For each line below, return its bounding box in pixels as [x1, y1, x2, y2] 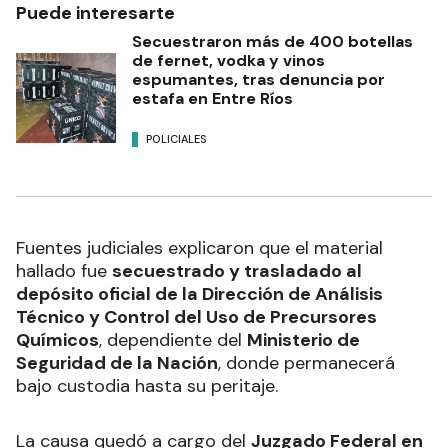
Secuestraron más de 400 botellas [132, 30, 413, 52]
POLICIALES [146, 132, 207, 147]
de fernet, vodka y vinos [132, 49, 325, 71]
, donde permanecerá [218, 350, 395, 375]
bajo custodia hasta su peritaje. [16, 373, 278, 398]
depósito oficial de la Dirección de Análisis [16, 281, 383, 306]
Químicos [16, 327, 99, 352]
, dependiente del [99, 327, 247, 352]
